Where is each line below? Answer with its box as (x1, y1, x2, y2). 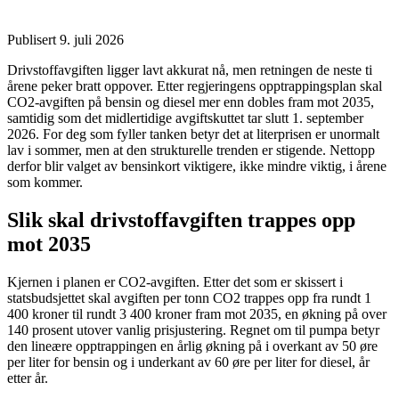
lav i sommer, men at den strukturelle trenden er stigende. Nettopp (7, 142, 375, 158)
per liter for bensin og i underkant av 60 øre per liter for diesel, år (7, 354, 370, 370)
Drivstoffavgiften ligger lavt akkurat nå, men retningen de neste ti (7, 61, 372, 77)
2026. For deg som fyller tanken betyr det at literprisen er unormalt (7, 126, 379, 142)
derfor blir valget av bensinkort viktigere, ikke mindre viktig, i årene (7, 158, 387, 174)
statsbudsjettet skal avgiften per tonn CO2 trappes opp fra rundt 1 (7, 289, 371, 305)
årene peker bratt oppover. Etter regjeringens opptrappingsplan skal (7, 77, 382, 94)
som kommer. (7, 174, 83, 190)
